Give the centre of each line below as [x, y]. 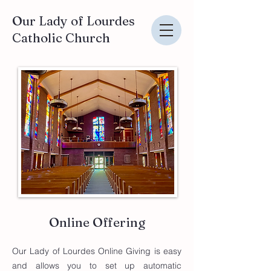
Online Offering [97, 222]
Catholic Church [61, 38]
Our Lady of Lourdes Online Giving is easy [97, 251]
